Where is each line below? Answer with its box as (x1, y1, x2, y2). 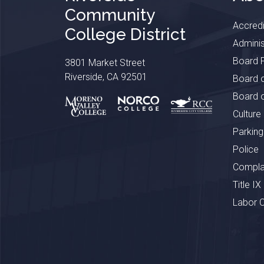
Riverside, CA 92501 (64, 71, 147, 82)
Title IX (232, 179, 261, 190)
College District (64, 24, 186, 44)
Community (64, 5, 155, 25)
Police (232, 143, 259, 155)
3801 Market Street (64, 57, 145, 68)
